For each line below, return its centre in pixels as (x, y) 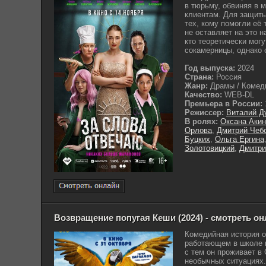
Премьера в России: (224, 104)
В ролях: (201, 121)
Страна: (199, 77)
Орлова (198, 130)
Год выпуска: (210, 68)
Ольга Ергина (240, 139)
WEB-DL (238, 95)
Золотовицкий (210, 148)
